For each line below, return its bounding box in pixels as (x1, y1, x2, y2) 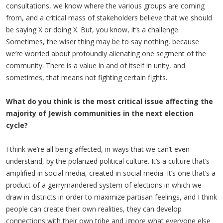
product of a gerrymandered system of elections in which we (6, 180, 202, 190)
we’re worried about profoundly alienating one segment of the (6, 49, 206, 58)
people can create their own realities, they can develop (6, 204, 182, 214)
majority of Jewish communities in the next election (6, 109, 194, 118)
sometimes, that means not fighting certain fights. (6, 73, 167, 82)
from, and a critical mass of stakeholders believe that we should (6, 13, 212, 22)
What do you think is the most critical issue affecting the (6, 97, 213, 106)
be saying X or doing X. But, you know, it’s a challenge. (6, 25, 180, 34)
